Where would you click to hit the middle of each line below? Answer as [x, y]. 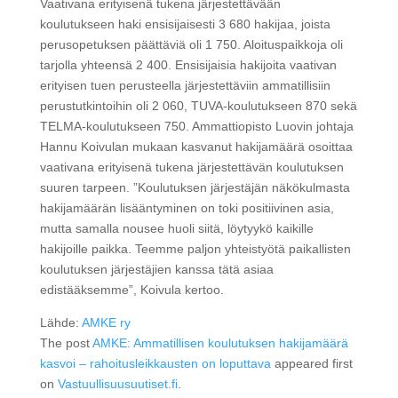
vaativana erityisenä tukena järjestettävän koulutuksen [191, 167]
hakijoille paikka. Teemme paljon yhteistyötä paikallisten [195, 249]
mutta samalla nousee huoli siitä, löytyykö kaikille [176, 229]
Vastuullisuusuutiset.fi [117, 384]
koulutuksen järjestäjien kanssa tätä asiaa [156, 270]
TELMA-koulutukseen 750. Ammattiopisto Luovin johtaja [196, 127]
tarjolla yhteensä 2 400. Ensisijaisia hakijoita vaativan [188, 65]
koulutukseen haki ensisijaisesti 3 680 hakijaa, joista [185, 24]
